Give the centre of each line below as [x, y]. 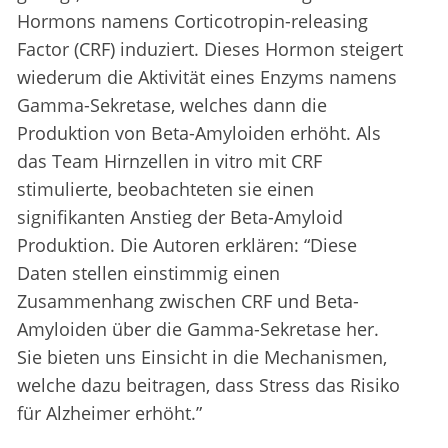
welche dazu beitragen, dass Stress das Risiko [208, 385]
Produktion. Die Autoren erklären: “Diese [187, 245]
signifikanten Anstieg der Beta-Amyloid [180, 217]
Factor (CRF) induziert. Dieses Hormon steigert [210, 49]
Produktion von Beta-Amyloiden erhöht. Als [199, 133]
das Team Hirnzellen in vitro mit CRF [169, 161]
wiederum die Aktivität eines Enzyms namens [207, 77]
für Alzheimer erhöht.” [109, 413]
